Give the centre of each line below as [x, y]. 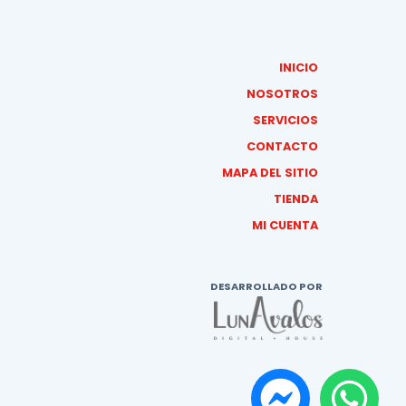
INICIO [299, 68]
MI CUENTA [285, 226]
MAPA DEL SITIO [270, 173]
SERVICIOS [285, 121]
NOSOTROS [282, 94]
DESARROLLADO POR [266, 287]
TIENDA [296, 199]
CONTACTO [282, 147]
